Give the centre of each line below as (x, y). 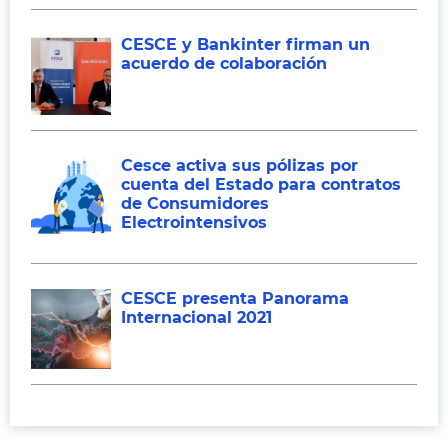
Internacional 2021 (196, 317)
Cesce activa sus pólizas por (239, 165)
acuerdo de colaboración (224, 63)
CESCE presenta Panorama (235, 298)
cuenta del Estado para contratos (261, 184)
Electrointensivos (194, 222)
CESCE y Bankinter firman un (245, 44)
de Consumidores (195, 203)
